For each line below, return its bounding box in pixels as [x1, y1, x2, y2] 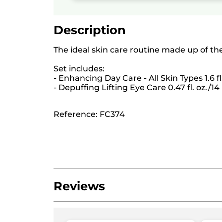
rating [53, 215, 68, 221]
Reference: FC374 [54, 109, 125, 119]
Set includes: [54, 63, 105, 73]
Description [54, 22, 126, 37]
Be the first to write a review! [57, 204, 142, 213]
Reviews [54, 178, 105, 193]
